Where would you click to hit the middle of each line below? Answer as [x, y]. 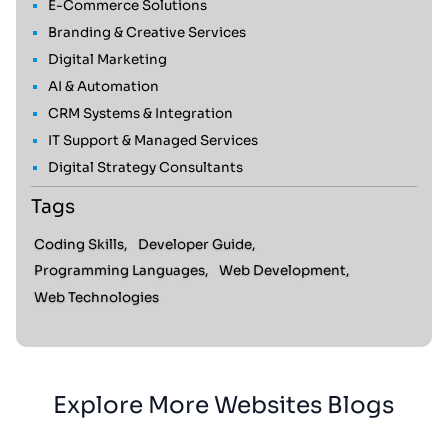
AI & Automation [103, 86]
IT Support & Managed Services [152, 140]
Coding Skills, [80, 244]
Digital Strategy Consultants [145, 167]
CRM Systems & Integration [140, 113]
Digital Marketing [107, 59]
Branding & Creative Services [146, 32]
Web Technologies [96, 297]
